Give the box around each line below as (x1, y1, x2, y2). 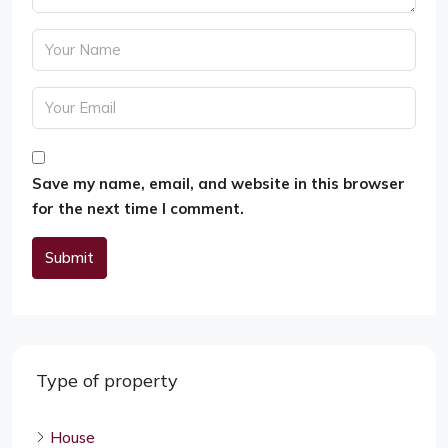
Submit (45, 247, 94, 267)
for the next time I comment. (32, 198, 244, 218)
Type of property (36, 368, 178, 392)
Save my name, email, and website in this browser (32, 173, 405, 193)
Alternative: (32, 297, 121, 317)
